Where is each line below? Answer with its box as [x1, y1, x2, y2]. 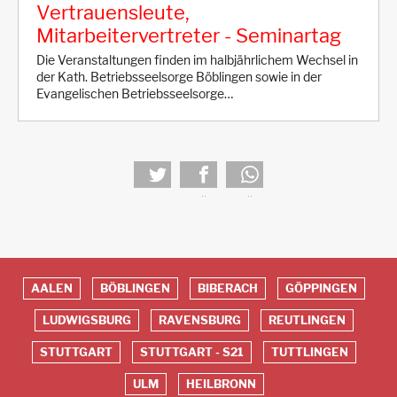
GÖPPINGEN [285, 281, 357, 295]
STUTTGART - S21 [140, 346, 244, 360]
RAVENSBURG [159, 313, 241, 327]
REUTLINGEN [269, 313, 346, 327]
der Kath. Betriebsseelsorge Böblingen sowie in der [36, 69, 322, 86]
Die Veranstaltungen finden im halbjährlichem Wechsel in [36, 52, 358, 69]
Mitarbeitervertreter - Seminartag [36, 23, 341, 47]
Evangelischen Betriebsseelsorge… [36, 86, 233, 103]
